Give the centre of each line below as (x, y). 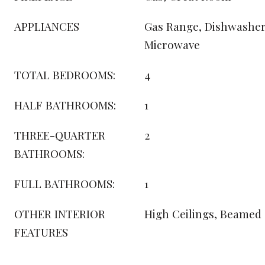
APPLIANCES (47, 26)
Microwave (172, 44)
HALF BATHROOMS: (65, 105)
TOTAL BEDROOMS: (65, 75)
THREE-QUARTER (60, 135)
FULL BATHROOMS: (64, 183)
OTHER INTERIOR (60, 214)
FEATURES (41, 232)
